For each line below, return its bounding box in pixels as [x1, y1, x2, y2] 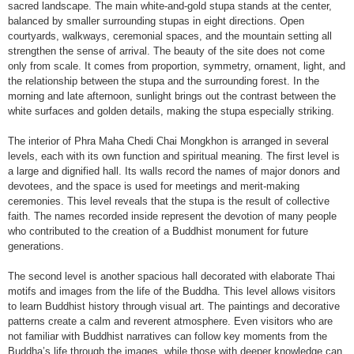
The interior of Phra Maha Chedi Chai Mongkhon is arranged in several [8, 135, 329, 147]
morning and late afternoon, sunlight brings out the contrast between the [8, 90, 336, 102]
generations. [8, 240, 64, 252]
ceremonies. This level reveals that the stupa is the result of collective [8, 195, 330, 207]
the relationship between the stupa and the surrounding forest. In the [8, 75, 319, 87]
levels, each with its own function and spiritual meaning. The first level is [8, 150, 340, 162]
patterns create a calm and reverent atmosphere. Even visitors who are [8, 315, 333, 327]
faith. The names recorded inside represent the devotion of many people [8, 210, 337, 222]
